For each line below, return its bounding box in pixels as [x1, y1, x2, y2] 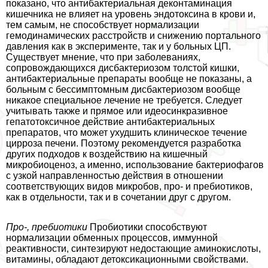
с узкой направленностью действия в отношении [6, 170, 223, 181]
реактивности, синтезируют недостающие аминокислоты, [6, 243, 261, 254]
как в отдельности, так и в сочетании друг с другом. [6, 192, 231, 203]
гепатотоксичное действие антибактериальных [6, 117, 215, 127]
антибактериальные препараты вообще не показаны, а [6, 74, 252, 84]
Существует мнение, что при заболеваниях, [6, 52, 200, 63]
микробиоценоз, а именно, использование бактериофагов [6, 160, 264, 170]
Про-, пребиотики [6, 222, 87, 233]
